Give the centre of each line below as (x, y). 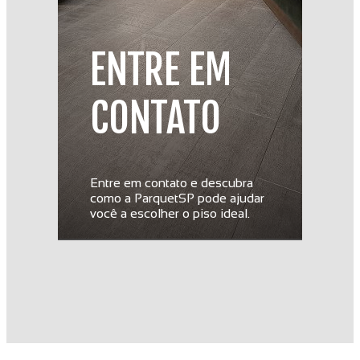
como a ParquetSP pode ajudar (177, 198)
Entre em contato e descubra (172, 183)
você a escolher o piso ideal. (170, 213)
